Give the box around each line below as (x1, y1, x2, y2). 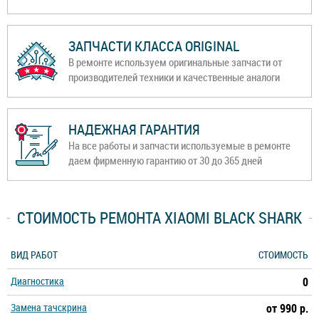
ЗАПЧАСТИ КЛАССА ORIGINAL (68, 36, 239, 56)
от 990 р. (266, 300, 308, 317)
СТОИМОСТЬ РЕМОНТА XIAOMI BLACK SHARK (17, 207, 302, 229)
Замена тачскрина (11, 300, 87, 315)
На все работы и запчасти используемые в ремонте (68, 138, 291, 153)
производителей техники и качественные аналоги (68, 70, 280, 85)
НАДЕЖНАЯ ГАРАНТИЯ (68, 120, 200, 140)
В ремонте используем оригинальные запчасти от (68, 55, 282, 70)
